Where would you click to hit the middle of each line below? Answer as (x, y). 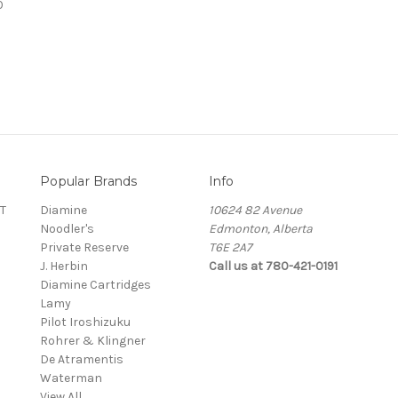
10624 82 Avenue (255, 210)
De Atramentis (82, 359)
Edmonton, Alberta (260, 228)
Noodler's (67, 228)
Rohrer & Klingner (93, 340)
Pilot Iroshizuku (85, 322)
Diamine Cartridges (96, 284)
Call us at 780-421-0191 (273, 266)
